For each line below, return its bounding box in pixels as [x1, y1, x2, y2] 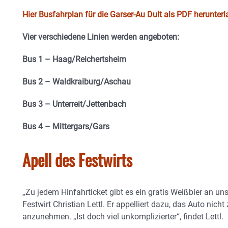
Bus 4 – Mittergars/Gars [22, 122, 109, 131]
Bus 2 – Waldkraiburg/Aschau [22, 77, 131, 87]
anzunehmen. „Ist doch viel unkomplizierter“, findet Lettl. [22, 212, 223, 221]
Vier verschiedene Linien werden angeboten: [22, 32, 179, 42]
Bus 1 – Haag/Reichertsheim [22, 54, 126, 64]
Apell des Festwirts [22, 148, 132, 172]
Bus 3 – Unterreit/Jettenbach [22, 99, 126, 109]
